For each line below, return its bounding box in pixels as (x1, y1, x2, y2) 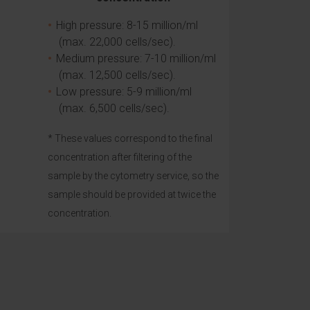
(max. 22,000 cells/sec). (58, 35, 176, 48)
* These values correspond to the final (47, 133, 212, 144)
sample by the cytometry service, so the (47, 170, 219, 181)
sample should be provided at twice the (47, 189, 216, 200)
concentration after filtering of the (47, 152, 192, 163)
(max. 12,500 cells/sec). (58, 69, 176, 82)
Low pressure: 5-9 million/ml (55, 85, 192, 98)
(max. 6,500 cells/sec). (58, 102, 170, 115)
